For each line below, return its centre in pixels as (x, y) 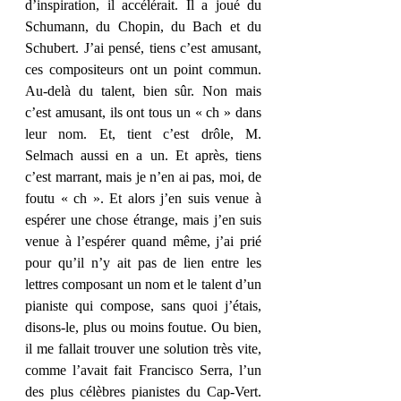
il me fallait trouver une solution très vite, (143, 349)
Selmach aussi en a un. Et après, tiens (143, 155)
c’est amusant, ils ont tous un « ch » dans (143, 112)
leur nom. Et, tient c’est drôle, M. (143, 134)
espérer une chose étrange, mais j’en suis (143, 220)
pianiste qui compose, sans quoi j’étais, (143, 306)
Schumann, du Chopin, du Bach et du (143, 26)
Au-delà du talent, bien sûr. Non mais (143, 91)
